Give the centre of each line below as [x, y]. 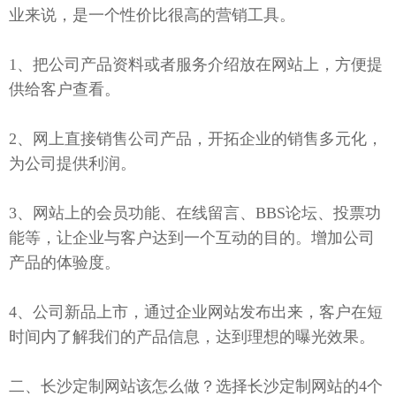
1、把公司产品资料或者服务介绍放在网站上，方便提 [196, 64]
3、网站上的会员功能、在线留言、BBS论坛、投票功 [195, 213]
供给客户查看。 [65, 89]
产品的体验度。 [65, 262]
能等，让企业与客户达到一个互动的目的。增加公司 [192, 237]
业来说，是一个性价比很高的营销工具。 [152, 15]
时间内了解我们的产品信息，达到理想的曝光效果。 [192, 336]
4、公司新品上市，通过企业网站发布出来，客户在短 [196, 312]
